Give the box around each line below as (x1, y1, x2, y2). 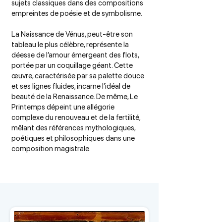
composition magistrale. (11, 144, 91, 153)
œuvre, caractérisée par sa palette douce (11, 71, 144, 80)
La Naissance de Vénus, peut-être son (11, 30, 133, 39)
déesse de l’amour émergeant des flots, (11, 51, 139, 59)
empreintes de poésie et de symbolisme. (11, 9, 142, 18)
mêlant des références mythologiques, (11, 123, 135, 132)
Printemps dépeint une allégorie (11, 103, 114, 111)
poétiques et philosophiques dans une (11, 134, 135, 143)
